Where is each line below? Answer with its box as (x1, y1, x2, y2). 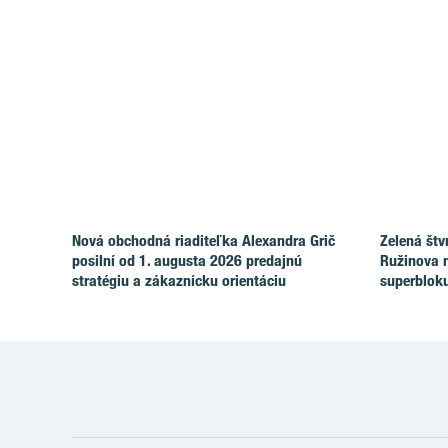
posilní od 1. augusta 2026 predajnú (72, 251, 302, 271)
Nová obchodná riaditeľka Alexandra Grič (72, 231, 335, 251)
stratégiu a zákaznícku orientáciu (72, 271, 286, 291)
